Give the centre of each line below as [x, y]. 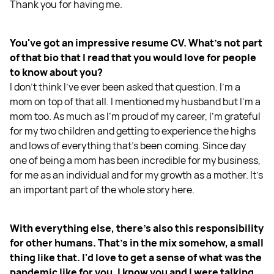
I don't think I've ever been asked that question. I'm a [125, 87]
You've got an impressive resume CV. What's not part [136, 43]
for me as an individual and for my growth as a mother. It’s [136, 175]
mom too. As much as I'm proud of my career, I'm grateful [135, 116]
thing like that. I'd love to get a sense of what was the [136, 257]
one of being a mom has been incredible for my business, [135, 160]
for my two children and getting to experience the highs [133, 131]
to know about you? [56, 72]
